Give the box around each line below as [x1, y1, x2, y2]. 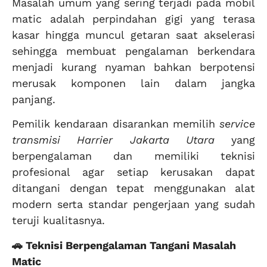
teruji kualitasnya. [12, 214, 105, 227]
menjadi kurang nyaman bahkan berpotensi [12, 60, 255, 73]
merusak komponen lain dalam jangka [12, 76, 255, 89]
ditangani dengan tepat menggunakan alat [12, 182, 255, 195]
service [219, 117, 255, 131]
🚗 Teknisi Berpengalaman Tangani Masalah [12, 238, 236, 252]
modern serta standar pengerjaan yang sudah [12, 198, 255, 211]
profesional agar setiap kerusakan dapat [12, 166, 255, 179]
